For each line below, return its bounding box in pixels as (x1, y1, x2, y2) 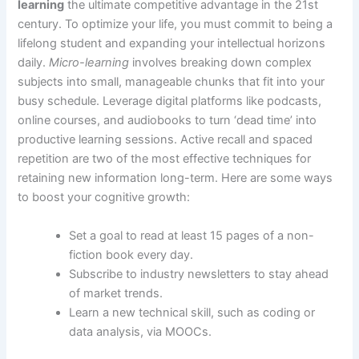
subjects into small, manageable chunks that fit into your (18, 75, 325, 90)
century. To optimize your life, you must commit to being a (18, 17, 333, 32)
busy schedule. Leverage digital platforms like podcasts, (18, 94, 322, 109)
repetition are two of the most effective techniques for (18, 151, 312, 167)
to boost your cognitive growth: (18, 190, 191, 205)
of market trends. (69, 285, 163, 301)
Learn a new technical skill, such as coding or (69, 305, 316, 320)
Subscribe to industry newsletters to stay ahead (69, 266, 329, 281)
